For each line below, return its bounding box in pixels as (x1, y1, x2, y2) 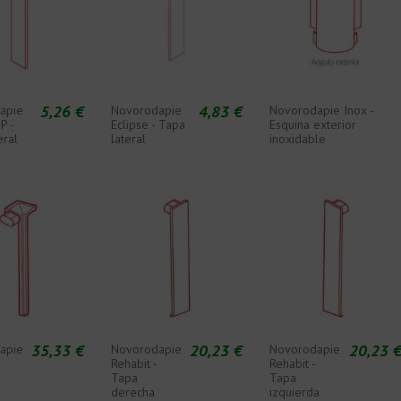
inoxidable (269, 131, 327, 147)
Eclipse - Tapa (111, 116, 186, 132)
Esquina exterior (269, 116, 357, 132)
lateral (111, 131, 147, 147)
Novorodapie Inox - (269, 102, 374, 118)
